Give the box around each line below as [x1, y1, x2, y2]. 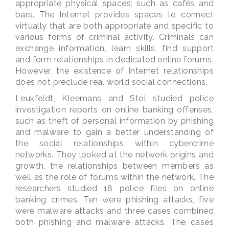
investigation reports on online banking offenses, [15, 105, 214, 114]
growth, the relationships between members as [15, 161, 214, 171]
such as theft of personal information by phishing [15, 116, 214, 126]
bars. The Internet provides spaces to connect [15, 10, 214, 19]
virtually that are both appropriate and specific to [15, 21, 214, 31]
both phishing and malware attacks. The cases [15, 217, 214, 227]
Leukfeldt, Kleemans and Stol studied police [15, 94, 214, 103]
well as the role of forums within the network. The [15, 172, 214, 182]
